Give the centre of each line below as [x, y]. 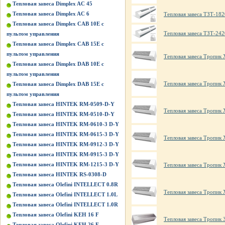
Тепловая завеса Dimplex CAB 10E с [58, 24]
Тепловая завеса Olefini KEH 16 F [56, 214]
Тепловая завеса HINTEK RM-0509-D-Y [64, 104]
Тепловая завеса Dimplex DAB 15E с [58, 84]
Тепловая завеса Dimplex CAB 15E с [58, 44]
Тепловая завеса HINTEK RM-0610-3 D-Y [66, 124]
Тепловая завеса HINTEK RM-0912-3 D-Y [66, 144]
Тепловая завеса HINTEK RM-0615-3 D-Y [66, 134]
